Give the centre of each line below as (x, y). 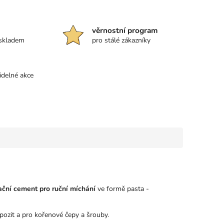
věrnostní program (125, 30)
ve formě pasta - (122, 189)
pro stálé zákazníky (121, 40)
